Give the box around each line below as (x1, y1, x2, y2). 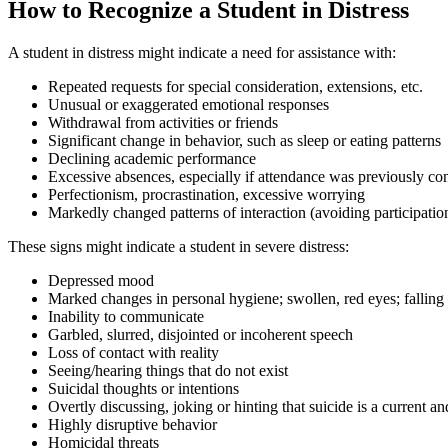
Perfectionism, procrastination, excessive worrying (48, 185, 365, 203)
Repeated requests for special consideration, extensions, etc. (48, 77, 423, 95)
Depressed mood (48, 271, 154, 289)
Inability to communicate (48, 307, 204, 325)
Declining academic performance (48, 149, 256, 167)
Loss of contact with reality (48, 343, 219, 361)
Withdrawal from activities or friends (48, 113, 278, 131)
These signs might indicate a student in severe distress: (8, 237, 349, 255)
